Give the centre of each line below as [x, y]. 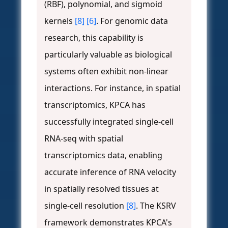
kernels [60, 21]
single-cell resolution [85, 206]
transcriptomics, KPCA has [95, 105]
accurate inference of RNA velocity [110, 172]
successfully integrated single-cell [109, 122]
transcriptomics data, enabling [103, 155]
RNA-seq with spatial [84, 139]
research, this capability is [94, 38]
